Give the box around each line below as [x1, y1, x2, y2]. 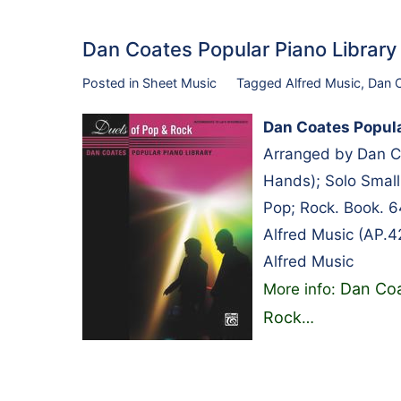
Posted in [82, 74, 142, 90]
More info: [263, 279, 340, 298]
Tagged [235, 74, 286, 90]
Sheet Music [142, 74, 217, 90]
